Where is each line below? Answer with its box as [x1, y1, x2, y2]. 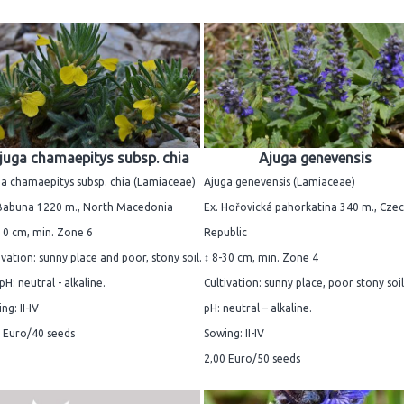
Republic [204, 226, 247, 239]
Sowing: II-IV [204, 327, 264, 340]
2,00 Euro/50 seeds [204, 353, 300, 365]
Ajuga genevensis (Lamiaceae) [204, 176, 355, 188]
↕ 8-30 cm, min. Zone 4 [204, 252, 318, 264]
